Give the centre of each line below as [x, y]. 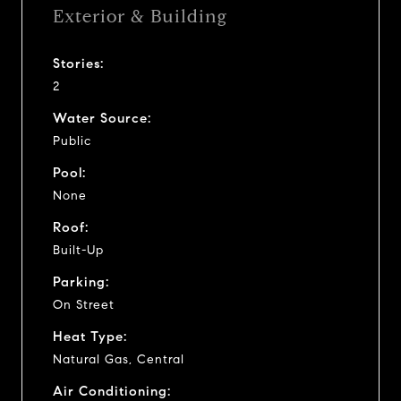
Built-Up [78, 250]
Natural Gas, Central [119, 359]
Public [72, 141]
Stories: [78, 63]
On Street [84, 304]
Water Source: [102, 118]
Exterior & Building [140, 16]
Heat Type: [90, 336]
